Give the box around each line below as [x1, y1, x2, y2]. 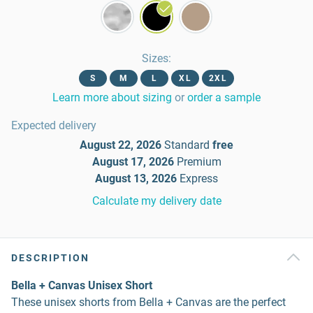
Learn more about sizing [52, 91, 172, 104]
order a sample [187, 91, 261, 104]
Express [180, 172, 218, 185]
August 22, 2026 [80, 138, 161, 152]
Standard [164, 138, 210, 152]
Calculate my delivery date [92, 194, 221, 208]
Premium [176, 155, 221, 168]
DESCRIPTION [11, 252, 89, 263]
